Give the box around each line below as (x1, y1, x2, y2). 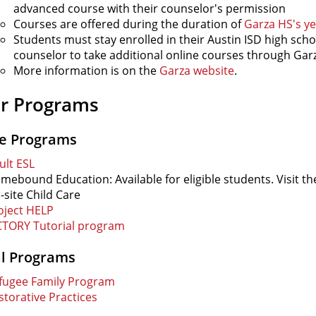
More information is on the (13, 63, 159, 78)
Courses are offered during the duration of (13, 16, 241, 32)
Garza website (159, 63, 234, 78)
